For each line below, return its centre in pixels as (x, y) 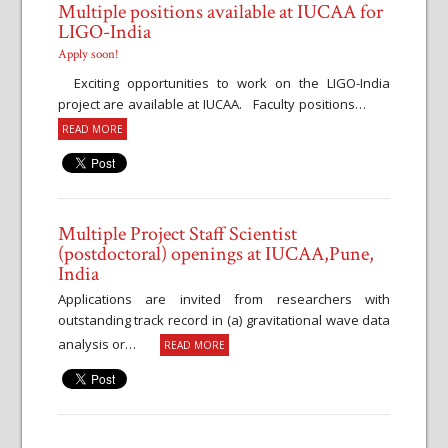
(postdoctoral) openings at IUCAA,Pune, (215, 254)
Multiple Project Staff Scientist (177, 234)
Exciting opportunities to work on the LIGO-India (224, 83)
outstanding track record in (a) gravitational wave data (224, 320)
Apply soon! (88, 54)
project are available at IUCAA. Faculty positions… (224, 104)
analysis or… (108, 344)
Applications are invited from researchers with (224, 299)
